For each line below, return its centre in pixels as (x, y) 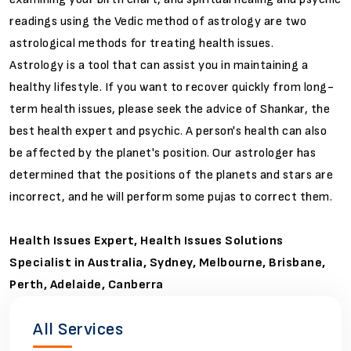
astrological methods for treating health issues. (141, 43)
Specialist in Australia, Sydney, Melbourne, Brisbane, (168, 262)
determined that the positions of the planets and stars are (171, 175)
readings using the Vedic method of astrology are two (158, 21)
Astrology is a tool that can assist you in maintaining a (159, 65)
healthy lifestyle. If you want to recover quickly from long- (172, 87)
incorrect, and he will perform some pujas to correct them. (171, 197)
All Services (78, 329)
